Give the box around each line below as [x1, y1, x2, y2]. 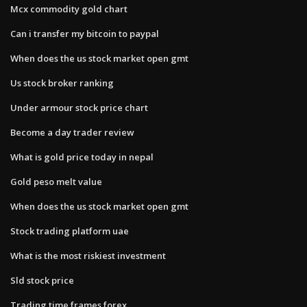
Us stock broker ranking [10, 76, 114, 89]
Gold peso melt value [10, 175, 102, 188]
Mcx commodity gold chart [10, 2, 127, 15]
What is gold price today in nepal [10, 150, 153, 163]
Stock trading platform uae [10, 224, 129, 237]
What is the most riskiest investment [10, 249, 166, 262]
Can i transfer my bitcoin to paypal [10, 27, 159, 40]
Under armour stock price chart [10, 101, 148, 114]
